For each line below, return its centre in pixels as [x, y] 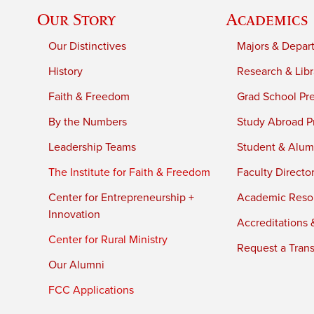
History [66, 71]
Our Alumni [77, 265]
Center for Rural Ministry [108, 239]
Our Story [77, 19]
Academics [267, 19]
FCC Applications [91, 290]
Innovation [75, 214]
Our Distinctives [88, 46]
